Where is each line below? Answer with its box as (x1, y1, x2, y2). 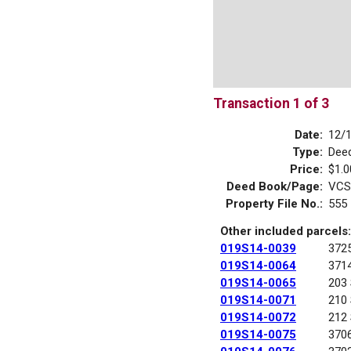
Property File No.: (226, 196, 323, 211)
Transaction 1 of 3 (213, 96, 329, 111)
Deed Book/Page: (226, 179, 323, 194)
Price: (290, 161, 323, 176)
